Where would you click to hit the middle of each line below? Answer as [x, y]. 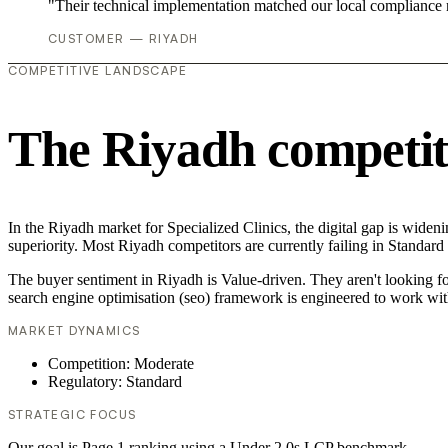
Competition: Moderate [121, 363]
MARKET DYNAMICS [74, 330]
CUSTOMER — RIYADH [123, 39]
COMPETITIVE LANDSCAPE [98, 71]
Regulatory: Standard [115, 381]
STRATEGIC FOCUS [72, 414]
